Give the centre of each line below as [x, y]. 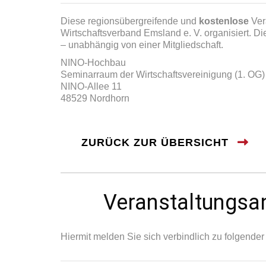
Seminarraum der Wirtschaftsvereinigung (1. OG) [163, 75]
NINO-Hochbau [93, 63]
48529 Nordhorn [95, 98]
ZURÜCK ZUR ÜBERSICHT [155, 142]
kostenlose [224, 21]
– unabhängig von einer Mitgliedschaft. [142, 45]
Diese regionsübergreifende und [130, 21]
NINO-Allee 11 [91, 86]
